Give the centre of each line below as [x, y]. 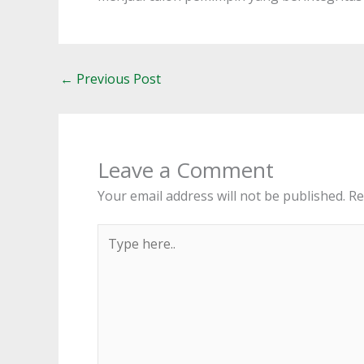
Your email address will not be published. [221, 196]
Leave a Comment [186, 170]
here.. [113, 251]
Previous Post [117, 79]
